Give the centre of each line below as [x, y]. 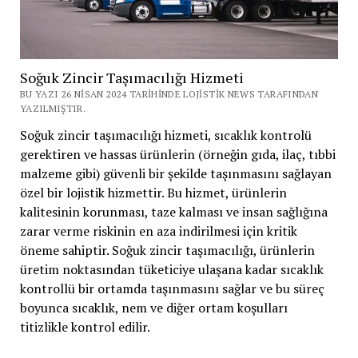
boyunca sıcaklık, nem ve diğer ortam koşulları [153, 307]
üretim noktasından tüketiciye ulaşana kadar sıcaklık [171, 269]
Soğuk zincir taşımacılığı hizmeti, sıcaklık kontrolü [165, 135]
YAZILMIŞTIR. [53, 108]
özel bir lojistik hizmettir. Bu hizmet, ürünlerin [153, 192]
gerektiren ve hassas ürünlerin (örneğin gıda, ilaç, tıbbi [177, 154]
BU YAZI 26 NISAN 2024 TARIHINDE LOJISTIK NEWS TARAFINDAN [169, 93]
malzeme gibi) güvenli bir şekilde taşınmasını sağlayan [175, 173]
